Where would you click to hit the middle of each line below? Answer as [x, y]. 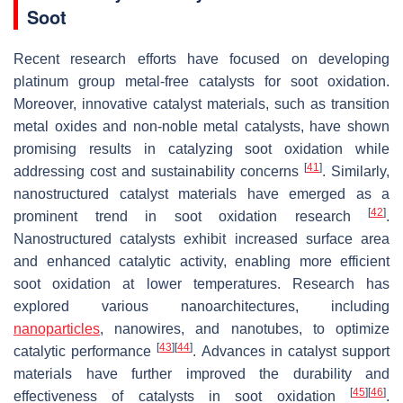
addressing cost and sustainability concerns [159, 171]
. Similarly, [356, 171]
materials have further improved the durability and [201, 373]
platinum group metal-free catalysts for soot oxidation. [201, 81]
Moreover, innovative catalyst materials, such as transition [201, 103]
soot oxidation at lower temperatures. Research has [201, 283]
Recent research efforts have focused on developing [201, 58]
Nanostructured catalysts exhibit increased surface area [201, 238]
